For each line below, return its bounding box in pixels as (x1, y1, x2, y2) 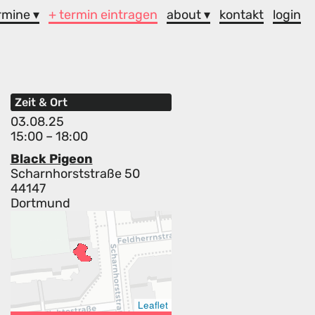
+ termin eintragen (49, 6, 158, 22)
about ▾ (167, 6, 211, 22)
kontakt (219, 6, 264, 22)
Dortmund (10, 195, 70, 212)
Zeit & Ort (14, 96, 67, 110)
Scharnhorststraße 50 (10, 166, 140, 182)
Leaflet (138, 298, 168, 312)
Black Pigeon (10, 151, 93, 167)
